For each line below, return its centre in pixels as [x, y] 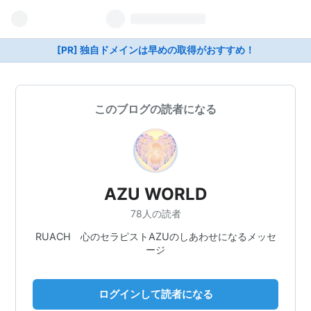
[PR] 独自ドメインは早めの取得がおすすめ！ [155, 50]
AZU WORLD [155, 194]
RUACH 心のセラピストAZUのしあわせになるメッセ [155, 236]
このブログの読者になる [155, 109]
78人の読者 [155, 213]
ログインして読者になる [155, 294]
